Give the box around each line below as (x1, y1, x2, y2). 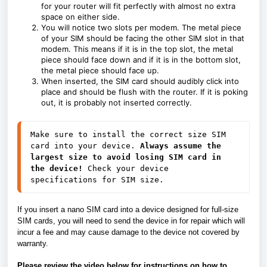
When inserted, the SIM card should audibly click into (41, 76, 239, 86)
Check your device (83, 163, 169, 173)
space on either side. (41, 11, 120, 21)
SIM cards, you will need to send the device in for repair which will (17, 216, 245, 225)
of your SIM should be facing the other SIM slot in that (41, 33, 244, 43)
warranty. (17, 238, 48, 248)
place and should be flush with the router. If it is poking (41, 86, 248, 97)
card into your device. (30, 141, 140, 150)
